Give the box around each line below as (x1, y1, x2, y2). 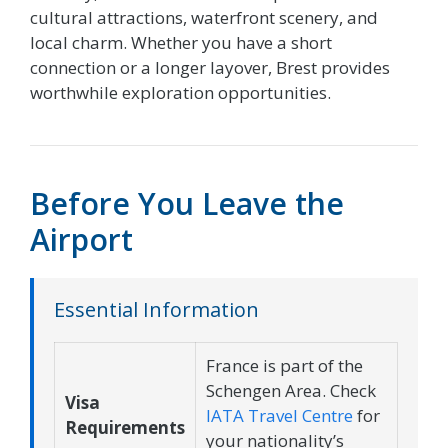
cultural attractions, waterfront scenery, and (30, 5, 378, 29)
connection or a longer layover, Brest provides (30, 55, 390, 79)
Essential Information (54, 295, 259, 323)
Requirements (65, 415, 185, 439)
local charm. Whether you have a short (30, 30, 332, 54)
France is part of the (206, 353, 363, 377)
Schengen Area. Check (206, 378, 376, 402)
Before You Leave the (30, 182, 344, 224)
